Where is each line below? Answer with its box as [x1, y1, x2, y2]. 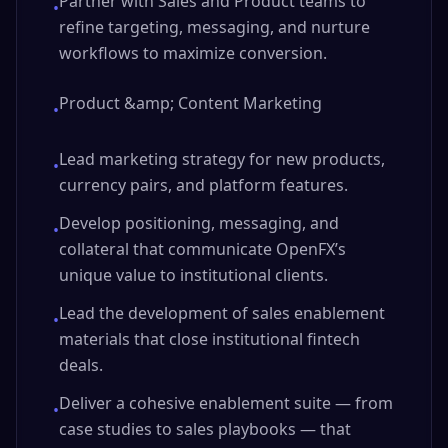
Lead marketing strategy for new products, [59, 148, 385, 170]
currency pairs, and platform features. [59, 174, 348, 196]
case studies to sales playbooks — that [59, 418, 351, 440]
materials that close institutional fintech [59, 328, 360, 350]
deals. [59, 354, 103, 376]
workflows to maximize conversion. [59, 42, 327, 64]
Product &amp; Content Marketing [59, 92, 322, 114]
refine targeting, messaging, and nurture [59, 16, 370, 38]
